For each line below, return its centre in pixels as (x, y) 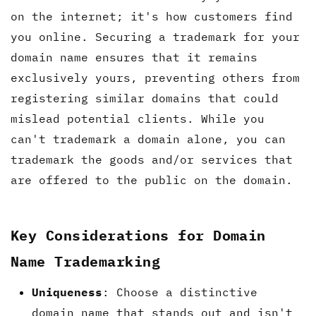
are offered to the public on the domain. (152, 180)
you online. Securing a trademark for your (155, 36)
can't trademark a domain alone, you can (148, 139)
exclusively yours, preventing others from (155, 77)
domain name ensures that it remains (134, 57)
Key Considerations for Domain (138, 235)
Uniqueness (67, 292)
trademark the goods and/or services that (152, 159)
